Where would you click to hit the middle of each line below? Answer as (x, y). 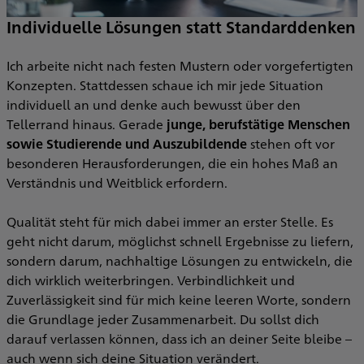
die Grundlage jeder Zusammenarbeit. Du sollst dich (163, 319)
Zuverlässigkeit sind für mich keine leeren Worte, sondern (179, 300)
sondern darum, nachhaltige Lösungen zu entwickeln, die (180, 261)
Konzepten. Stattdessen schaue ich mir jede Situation (165, 85)
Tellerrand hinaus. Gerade (87, 124)
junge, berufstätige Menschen (258, 124)
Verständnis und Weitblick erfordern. (117, 183)
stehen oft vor (291, 144)
